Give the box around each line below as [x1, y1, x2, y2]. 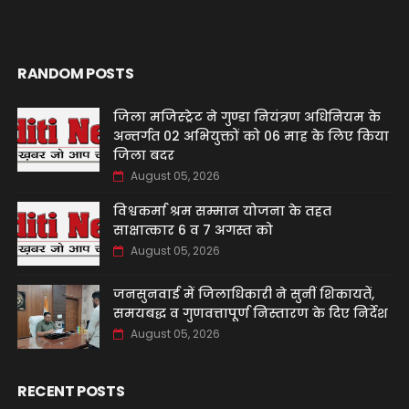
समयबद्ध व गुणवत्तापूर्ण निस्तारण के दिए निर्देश [112, 304, 388, 322]
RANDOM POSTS [16, 63, 134, 84]
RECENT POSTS [16, 381, 125, 402]
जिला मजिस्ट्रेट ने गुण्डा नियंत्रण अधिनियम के [112, 108, 381, 126]
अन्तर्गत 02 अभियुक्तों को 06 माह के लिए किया [112, 127, 389, 145]
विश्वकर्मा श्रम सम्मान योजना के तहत [112, 202, 331, 220]
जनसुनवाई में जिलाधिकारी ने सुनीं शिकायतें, [112, 285, 374, 303]
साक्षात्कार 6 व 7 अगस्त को [112, 221, 273, 239]
